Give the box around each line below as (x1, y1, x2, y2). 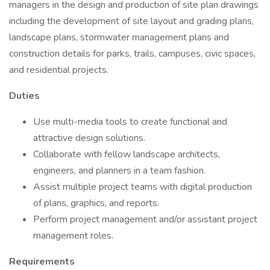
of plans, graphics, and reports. (33, 196, 159, 210)
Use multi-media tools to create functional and (33, 115, 227, 128)
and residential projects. (9, 63, 108, 77)
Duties (9, 89, 40, 102)
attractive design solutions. (33, 131, 145, 145)
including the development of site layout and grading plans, (9, 14, 254, 28)
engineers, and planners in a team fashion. (33, 164, 206, 177)
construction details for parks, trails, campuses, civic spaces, (9, 47, 256, 60)
